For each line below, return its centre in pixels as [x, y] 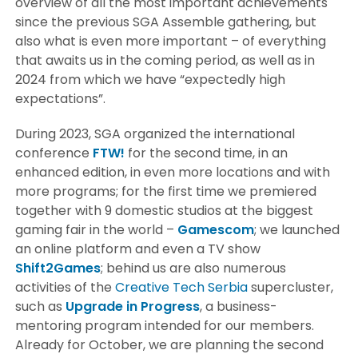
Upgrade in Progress [133, 306]
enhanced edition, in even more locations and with [173, 172]
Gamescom [216, 229]
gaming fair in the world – [97, 229]
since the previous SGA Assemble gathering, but [166, 22]
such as [41, 306]
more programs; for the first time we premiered [166, 191]
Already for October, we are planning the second [170, 344]
